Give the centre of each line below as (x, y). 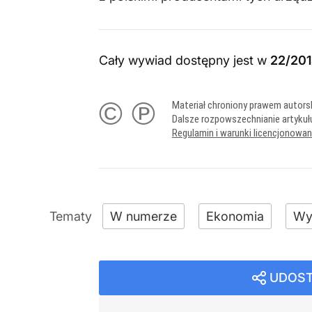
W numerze (143, 216)
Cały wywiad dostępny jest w (185, 60)
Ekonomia (235, 216)
